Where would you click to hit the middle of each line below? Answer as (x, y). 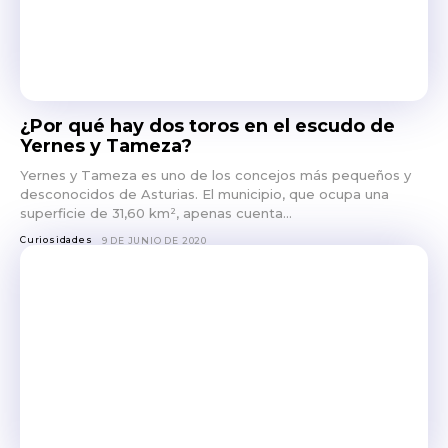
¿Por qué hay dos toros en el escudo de (207, 126)
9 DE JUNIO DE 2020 (154, 241)
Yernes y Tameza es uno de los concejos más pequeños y (215, 175)
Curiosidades (56, 240)
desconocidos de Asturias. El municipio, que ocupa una (204, 194)
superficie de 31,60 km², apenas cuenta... (156, 213)
